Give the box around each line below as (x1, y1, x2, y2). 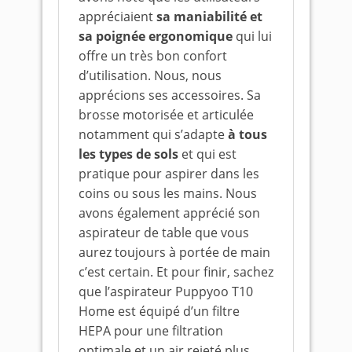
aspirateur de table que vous (79, 224, 249, 241)
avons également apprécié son (79, 204, 260, 222)
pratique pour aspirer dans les (79, 165, 259, 182)
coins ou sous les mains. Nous (79, 185, 257, 202)
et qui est (178, 145, 236, 163)
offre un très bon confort (79, 47, 227, 64)
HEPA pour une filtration (79, 322, 223, 339)
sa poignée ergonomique (79, 27, 233, 45)
